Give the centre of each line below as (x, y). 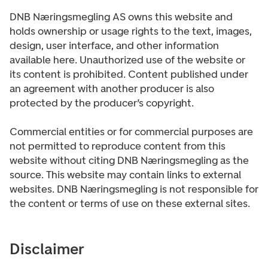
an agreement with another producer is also (112, 89)
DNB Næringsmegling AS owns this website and (121, 17)
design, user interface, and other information (114, 45)
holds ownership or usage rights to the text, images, (131, 31)
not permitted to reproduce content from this (118, 146)
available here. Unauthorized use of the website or (127, 60)
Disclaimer (47, 249)
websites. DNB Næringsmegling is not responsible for (134, 189)
